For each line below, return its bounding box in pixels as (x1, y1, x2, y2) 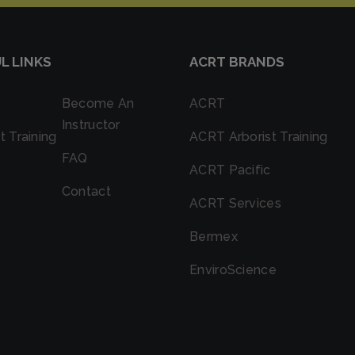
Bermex (189, 229, 238, 244)
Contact (61, 184, 111, 199)
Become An (61, 96, 135, 111)
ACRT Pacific (189, 162, 271, 177)
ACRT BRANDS (189, 54, 284, 70)
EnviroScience (189, 262, 277, 277)
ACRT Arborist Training (189, 129, 328, 144)
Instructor (61, 117, 120, 132)
